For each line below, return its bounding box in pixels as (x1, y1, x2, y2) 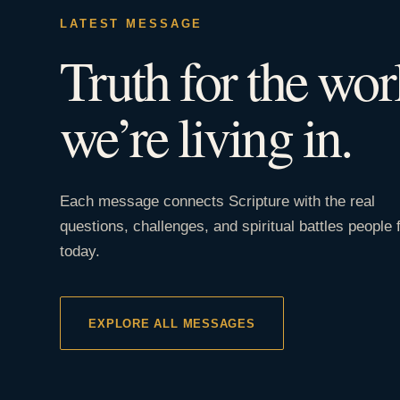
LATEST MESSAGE (60, 17, 204, 30)
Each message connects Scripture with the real (60, 193, 376, 210)
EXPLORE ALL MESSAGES (88, 316, 255, 330)
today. (60, 243, 101, 260)
